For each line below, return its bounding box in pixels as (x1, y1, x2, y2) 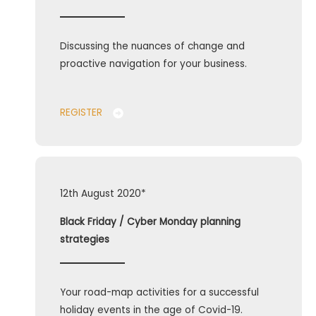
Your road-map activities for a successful (60, 286, 259, 300)
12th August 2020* (60, 187, 146, 201)
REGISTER (60, 106, 102, 120)
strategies (60, 233, 109, 247)
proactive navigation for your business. (60, 57, 247, 71)
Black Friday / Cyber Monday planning (60, 215, 241, 229)
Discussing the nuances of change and (60, 39, 245, 54)
